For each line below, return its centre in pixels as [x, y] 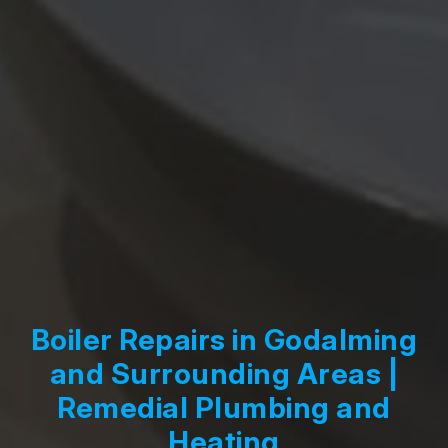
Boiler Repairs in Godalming [224, 340]
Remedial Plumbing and [224, 408]
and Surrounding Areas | [224, 374]
